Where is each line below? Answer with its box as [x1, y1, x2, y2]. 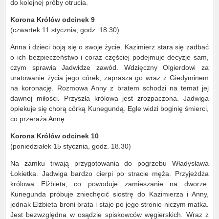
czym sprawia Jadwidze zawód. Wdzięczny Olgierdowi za [10, 63, 209, 71]
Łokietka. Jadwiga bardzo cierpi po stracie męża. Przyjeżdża [10, 169, 209, 177]
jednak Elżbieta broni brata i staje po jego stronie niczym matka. [10, 200, 209, 208]
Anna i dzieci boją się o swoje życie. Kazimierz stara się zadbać [10, 43, 209, 51]
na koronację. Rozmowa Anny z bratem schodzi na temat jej [10, 84, 209, 92]
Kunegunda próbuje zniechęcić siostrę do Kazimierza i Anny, [10, 190, 209, 198]
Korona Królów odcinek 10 [10, 131, 99, 140]
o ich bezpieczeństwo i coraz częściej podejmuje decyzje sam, [10, 53, 209, 61]
